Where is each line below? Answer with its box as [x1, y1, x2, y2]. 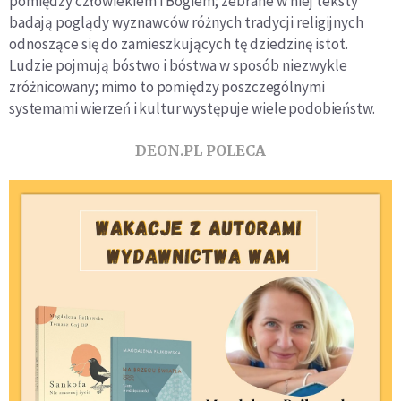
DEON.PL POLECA [135, 141, 266, 160]
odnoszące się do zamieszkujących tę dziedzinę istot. [9, 34, 348, 55]
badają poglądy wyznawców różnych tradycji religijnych [9, 13, 363, 33]
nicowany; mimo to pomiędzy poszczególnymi [36, 77, 325, 98]
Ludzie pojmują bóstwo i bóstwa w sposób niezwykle [9, 55, 347, 76]
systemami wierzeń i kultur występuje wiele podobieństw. [9, 98, 375, 119]
